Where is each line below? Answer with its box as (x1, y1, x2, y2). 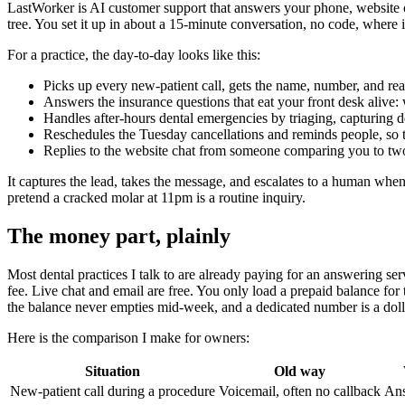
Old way (274, 363, 325, 380)
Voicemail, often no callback (219, 383, 381, 400)
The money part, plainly (7, 224, 231, 249)
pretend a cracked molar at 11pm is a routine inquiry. (7, 190, 306, 206)
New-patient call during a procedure (10, 383, 215, 400)
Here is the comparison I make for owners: (7, 330, 250, 346)
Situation (85, 363, 140, 380)
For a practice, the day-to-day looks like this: (7, 47, 260, 63)
